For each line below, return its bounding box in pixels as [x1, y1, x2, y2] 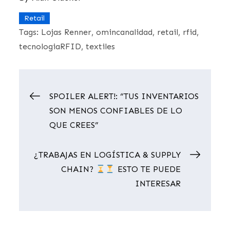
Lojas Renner [41, 27, 92, 37]
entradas [30, 149, 129, 180]
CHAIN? [61, 164, 97, 175]
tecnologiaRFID [19, 42, 82, 52]
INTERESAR [135, 179, 181, 189]
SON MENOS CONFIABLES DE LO [49, 106, 183, 116]
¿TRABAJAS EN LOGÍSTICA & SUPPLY [33, 150, 181, 160]
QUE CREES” [49, 120, 99, 130]
